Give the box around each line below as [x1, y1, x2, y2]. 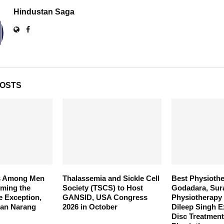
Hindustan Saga [13, 7, 74, 16]
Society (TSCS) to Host [62, 183, 143, 192]
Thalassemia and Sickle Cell [62, 173, 159, 182]
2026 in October [62, 202, 117, 211]
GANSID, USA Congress [62, 192, 147, 201]
